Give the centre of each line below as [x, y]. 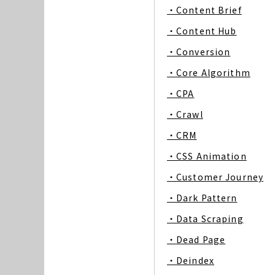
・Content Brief [204, 10]
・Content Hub [202, 31]
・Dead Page [196, 239]
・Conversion [199, 52]
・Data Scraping [205, 219]
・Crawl [185, 114]
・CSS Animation [207, 156]
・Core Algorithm [209, 72]
